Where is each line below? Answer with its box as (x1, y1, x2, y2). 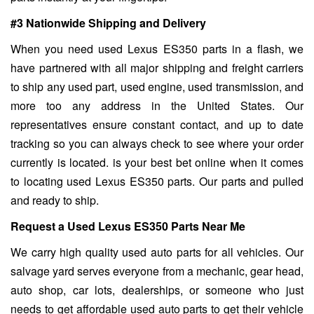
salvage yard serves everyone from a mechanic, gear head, (11, 263, 303, 280)
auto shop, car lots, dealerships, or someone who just (11, 282, 303, 299)
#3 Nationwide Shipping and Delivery (11, 15, 206, 32)
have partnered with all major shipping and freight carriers (11, 60, 303, 76)
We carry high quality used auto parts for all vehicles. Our (11, 244, 303, 261)
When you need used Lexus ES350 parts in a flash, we (11, 41, 303, 57)
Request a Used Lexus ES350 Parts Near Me (11, 218, 245, 235)
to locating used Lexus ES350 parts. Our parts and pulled (11, 173, 303, 190)
